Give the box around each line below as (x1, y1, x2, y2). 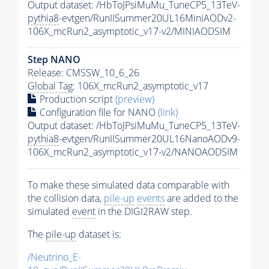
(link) (158, 105, 178, 119)
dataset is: (76, 227, 121, 241)
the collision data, (28, 191, 104, 205)
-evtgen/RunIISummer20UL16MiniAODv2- (59, 11, 236, 25)
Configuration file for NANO (37, 105, 158, 119)
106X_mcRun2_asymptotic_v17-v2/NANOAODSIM (28, 145, 238, 159)
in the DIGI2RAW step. (95, 204, 192, 218)
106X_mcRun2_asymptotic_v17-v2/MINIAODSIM (28, 24, 231, 38)
